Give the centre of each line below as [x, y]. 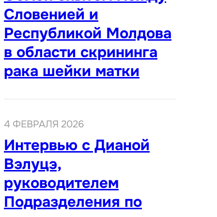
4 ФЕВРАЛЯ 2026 [44, 124]
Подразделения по [73, 201]
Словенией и [51, 14]
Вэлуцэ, [33, 164]
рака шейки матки [72, 71]
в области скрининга [81, 52]
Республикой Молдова [88, 33]
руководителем [61, 183]
